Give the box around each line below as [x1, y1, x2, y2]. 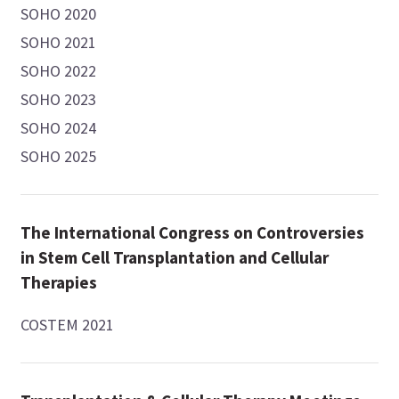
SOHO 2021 [20, 32, 97, 53]
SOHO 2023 [20, 89, 97, 110]
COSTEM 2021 [20, 314, 115, 336]
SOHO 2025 [20, 146, 97, 167]
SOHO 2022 [20, 61, 97, 82]
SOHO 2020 [20, 4, 97, 25]
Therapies [20, 272, 98, 294]
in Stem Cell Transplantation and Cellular [20, 247, 330, 269]
